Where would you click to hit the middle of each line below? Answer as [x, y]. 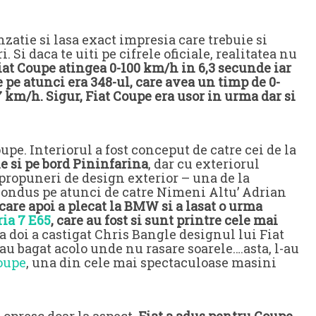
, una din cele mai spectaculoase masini [151, 262]
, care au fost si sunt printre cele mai [164, 220]
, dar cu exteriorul [204, 163]
